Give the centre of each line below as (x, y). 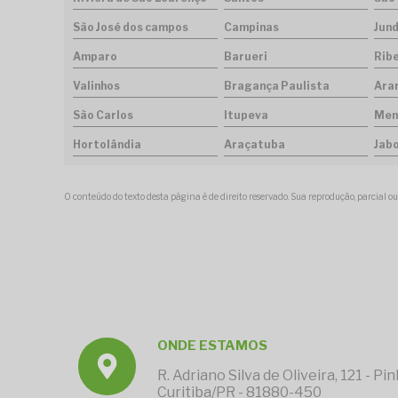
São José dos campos (131, 28)
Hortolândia (107, 145)
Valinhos (96, 86)
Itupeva (246, 115)
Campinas (251, 28)
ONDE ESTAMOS (212, 346)
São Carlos (103, 115)
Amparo (95, 57)
